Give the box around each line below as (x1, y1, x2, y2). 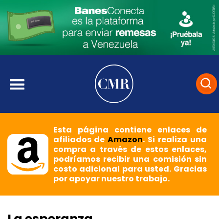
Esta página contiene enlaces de (53, 124, 207, 136)
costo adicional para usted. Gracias (53, 163, 207, 175)
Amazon (108, 134, 143, 146)
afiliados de (53, 134, 108, 146)
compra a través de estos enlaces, (53, 144, 207, 155)
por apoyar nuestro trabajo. (53, 173, 170, 185)
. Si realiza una (143, 134, 207, 146)
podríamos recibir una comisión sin (53, 153, 207, 165)
